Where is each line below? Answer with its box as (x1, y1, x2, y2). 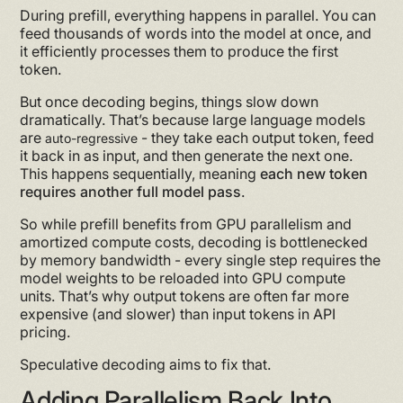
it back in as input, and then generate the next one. (20, 146, 354, 165)
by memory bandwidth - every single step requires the (20, 250, 381, 269)
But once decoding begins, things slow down (20, 92, 319, 111)
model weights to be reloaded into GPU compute (20, 268, 346, 287)
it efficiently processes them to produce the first (20, 41, 339, 60)
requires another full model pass (20, 182, 242, 201)
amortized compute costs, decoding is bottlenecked (20, 232, 369, 251)
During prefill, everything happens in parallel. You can (20, 5, 377, 24)
